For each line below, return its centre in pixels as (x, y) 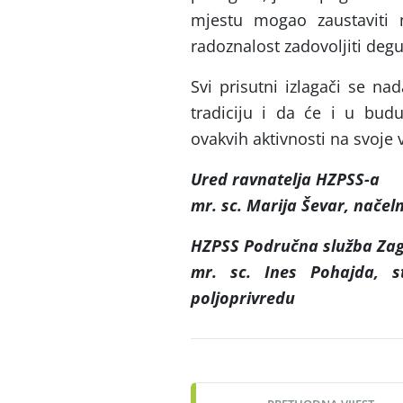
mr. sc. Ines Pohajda (283, 272)
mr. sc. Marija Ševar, (272, 206)
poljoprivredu (243, 298)
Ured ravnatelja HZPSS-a (285, 179)
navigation (251, 382)
